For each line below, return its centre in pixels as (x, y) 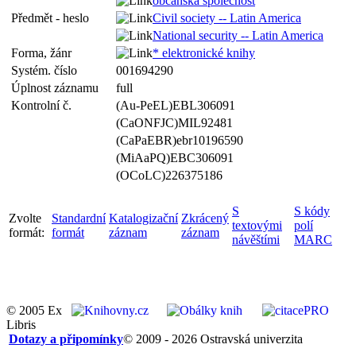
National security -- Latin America (238, 35)
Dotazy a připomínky (66, 339)
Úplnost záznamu (58, 88)
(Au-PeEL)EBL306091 (176, 105)
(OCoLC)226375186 (169, 175)
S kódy (312, 211)
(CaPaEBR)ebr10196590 (180, 140)
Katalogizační (143, 218)
